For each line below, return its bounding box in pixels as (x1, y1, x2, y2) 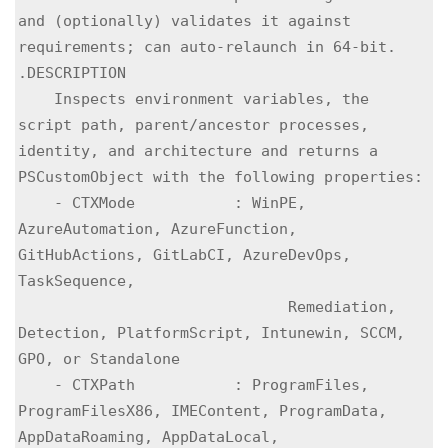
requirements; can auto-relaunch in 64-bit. (18, 38, 396, 56)
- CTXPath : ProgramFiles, (18, 376, 54, 394)
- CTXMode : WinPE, (18, 194, 54, 212)
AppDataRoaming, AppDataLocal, (18, 428, 279, 446)
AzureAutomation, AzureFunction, (18, 220, 297, 238)
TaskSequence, (18, 272, 135, 290)
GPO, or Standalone (18, 350, 180, 368)
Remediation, (18, 298, 288, 316)
